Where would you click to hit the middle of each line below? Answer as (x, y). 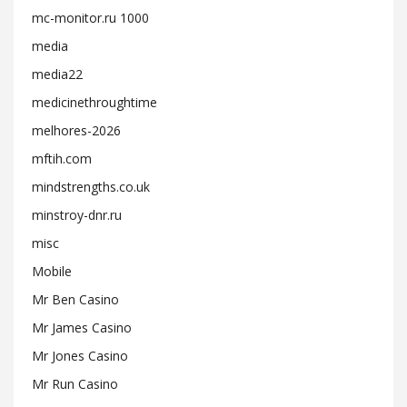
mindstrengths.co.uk (91, 187)
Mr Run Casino (75, 384)
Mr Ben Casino (75, 299)
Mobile (52, 271)
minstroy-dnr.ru (77, 215)
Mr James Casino (82, 328)
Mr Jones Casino (80, 356)
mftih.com (62, 159)
